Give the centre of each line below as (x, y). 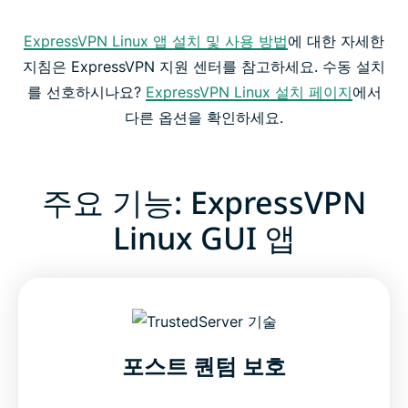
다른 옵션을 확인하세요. (204, 118)
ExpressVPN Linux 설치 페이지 (249, 92)
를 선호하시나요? (86, 92)
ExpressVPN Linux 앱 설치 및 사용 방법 (156, 41)
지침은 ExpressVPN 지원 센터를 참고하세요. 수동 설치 (204, 67)
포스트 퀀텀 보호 (204, 366)
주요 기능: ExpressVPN (204, 203)
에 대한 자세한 (336, 41)
